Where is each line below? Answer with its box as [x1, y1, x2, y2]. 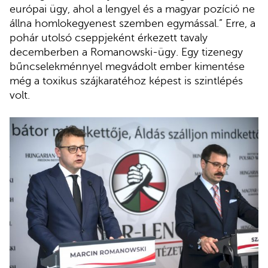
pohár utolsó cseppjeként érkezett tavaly [10, 31, 208, 44]
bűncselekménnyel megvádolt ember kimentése [10, 60, 245, 72]
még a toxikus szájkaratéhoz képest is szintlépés [10, 74, 243, 87]
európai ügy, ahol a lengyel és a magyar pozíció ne [10, 2, 255, 15]
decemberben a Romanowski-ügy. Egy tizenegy [10, 45, 243, 58]
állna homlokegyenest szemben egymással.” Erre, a [10, 17, 255, 29]
